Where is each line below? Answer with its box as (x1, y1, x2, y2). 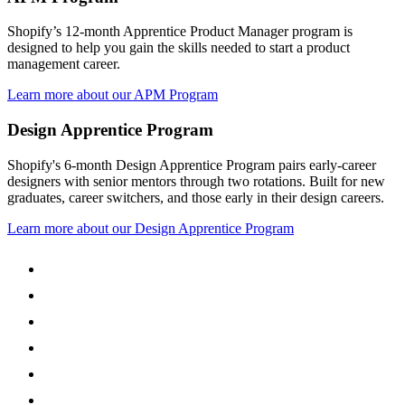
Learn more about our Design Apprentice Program (7, 220, 294, 236)
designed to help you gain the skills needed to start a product (7, 40, 350, 56)
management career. (7, 56, 120, 72)
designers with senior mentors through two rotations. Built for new (7, 173, 385, 189)
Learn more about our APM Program (7, 87, 218, 103)
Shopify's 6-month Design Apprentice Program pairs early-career (7, 156, 376, 173)
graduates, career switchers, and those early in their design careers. (7, 189, 384, 205)
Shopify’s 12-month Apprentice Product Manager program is (7, 24, 353, 40)
